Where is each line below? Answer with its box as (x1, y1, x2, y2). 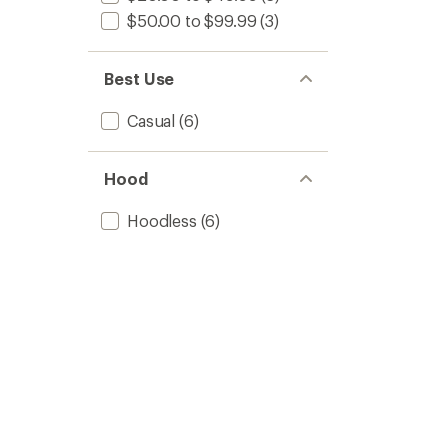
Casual (127, 111, 176, 130)
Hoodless (127, 211, 197, 230)
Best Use (104, 69, 175, 88)
